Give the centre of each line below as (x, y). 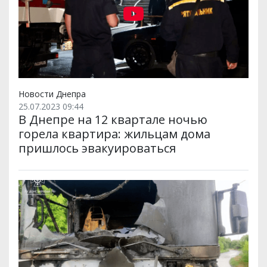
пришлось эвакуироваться (97, 148)
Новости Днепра (52, 94)
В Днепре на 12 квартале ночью (113, 120)
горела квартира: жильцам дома (114, 134)
